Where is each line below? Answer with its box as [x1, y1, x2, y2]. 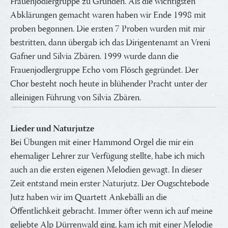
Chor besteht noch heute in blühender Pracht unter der [10, 76, 207, 92]
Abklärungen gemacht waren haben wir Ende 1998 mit [10, 8, 206, 23]
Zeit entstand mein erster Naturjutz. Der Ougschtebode [10, 176, 209, 192]
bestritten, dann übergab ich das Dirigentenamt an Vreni [10, 35, 210, 51]
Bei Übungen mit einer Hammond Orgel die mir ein [10, 135, 193, 151]
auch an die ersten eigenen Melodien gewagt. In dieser [10, 162, 202, 178]
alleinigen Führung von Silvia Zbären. [10, 90, 141, 106]
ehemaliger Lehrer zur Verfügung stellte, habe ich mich [10, 149, 205, 164]
